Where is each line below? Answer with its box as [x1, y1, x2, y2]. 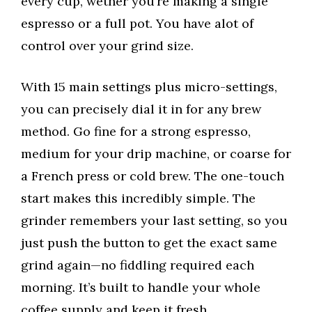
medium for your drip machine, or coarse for [21, 146, 291, 162]
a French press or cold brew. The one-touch [21, 168, 284, 185]
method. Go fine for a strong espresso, [21, 123, 251, 140]
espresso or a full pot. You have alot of [21, 15, 253, 32]
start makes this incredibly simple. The [21, 190, 256, 207]
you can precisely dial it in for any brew [21, 101, 261, 118]
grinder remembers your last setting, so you [21, 212, 288, 229]
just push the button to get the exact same [21, 235, 277, 251]
